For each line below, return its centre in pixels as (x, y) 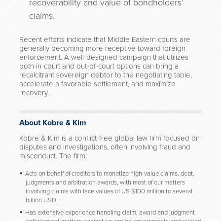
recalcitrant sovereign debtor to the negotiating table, (106, 75)
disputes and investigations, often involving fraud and (105, 147)
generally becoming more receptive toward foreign (102, 48)
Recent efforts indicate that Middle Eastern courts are (105, 39)
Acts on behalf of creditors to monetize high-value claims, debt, (110, 174)
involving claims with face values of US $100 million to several (109, 191)
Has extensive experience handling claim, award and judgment (110, 213)
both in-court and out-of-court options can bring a (99, 66)
